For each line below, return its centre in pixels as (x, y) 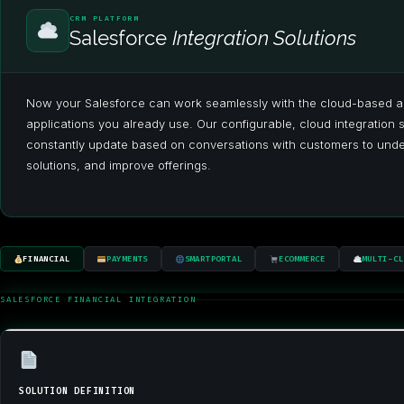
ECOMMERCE (302, 259)
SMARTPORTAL (213, 259)
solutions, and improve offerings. (119, 165)
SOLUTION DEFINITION (78, 391)
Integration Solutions (264, 37)
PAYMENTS (127, 259)
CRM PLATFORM (105, 18)
